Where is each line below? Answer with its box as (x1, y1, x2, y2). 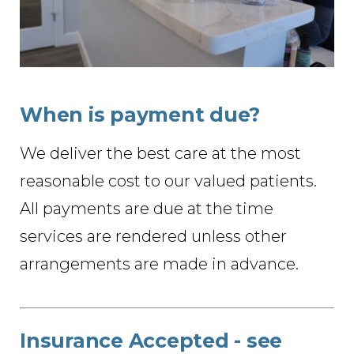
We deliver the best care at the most (20, 143, 301, 163)
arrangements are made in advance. (20, 254, 299, 273)
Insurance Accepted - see (20, 328, 282, 352)
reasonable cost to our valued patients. (20, 171, 317, 190)
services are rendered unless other (20, 226, 287, 246)
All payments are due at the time (20, 198, 273, 218)
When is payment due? (20, 103, 260, 127)
